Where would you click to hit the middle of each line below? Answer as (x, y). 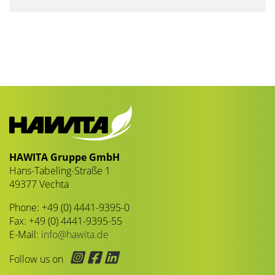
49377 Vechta (39, 184)
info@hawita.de (75, 234)
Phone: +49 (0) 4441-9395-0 (69, 207)
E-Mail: (25, 234)
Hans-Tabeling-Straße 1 (60, 170)
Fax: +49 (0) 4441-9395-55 (66, 221)
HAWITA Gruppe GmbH (66, 157)
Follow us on (37, 259)
